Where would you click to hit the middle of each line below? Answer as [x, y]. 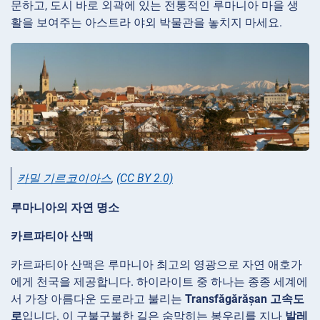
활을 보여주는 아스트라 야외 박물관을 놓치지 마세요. [146, 22]
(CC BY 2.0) [145, 178]
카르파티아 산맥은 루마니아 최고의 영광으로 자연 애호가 [156, 264]
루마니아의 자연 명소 [65, 207]
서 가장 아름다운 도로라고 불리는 [98, 299]
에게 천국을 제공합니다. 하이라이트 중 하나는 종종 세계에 [159, 281]
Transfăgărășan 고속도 [245, 299]
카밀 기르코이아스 [64, 178]
